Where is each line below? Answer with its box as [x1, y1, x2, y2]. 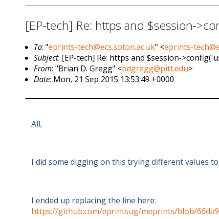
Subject [34, 52, 59, 64]
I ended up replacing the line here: [31, 195, 156, 206]
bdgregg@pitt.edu [122, 63, 189, 74]
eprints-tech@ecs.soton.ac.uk [48, 42, 155, 53]
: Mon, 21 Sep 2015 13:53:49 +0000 [50, 74, 175, 85]
